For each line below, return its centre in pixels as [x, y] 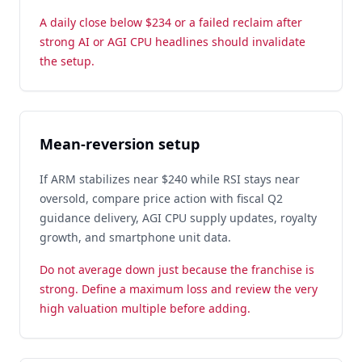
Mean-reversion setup [120, 144]
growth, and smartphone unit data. [135, 237]
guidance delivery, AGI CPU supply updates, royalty [178, 218]
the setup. [67, 61]
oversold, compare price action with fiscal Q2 [161, 198]
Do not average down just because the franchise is [177, 269]
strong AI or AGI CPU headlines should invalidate [173, 42]
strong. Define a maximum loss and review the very [179, 289]
